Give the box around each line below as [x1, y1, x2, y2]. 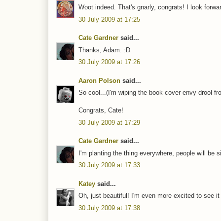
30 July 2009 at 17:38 [78, 204, 140, 212]
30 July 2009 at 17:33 [78, 161, 140, 169]
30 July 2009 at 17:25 [78, 15, 140, 23]
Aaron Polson [78, 76, 120, 84]
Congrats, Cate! [78, 107, 123, 114]
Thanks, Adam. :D [78, 46, 130, 54]
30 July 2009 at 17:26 [78, 58, 140, 66]
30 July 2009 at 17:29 [78, 118, 140, 126]
